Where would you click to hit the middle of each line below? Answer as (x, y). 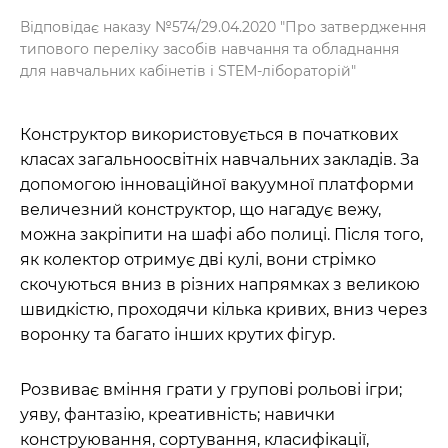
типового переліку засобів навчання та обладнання (209, 49)
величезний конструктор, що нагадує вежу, (200, 210)
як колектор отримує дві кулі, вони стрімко (198, 260)
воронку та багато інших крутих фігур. (177, 335)
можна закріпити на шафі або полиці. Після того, (221, 235)
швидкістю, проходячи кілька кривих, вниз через (224, 310)
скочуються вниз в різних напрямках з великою (220, 285)
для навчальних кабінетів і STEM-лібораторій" (188, 71)
